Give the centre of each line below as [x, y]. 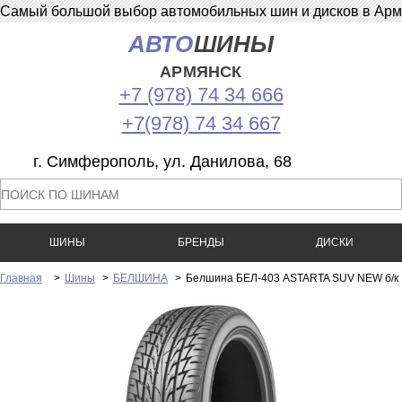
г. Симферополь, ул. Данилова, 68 [162, 162]
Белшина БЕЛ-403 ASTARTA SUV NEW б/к [292, 278]
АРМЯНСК [201, 72]
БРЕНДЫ [201, 242]
